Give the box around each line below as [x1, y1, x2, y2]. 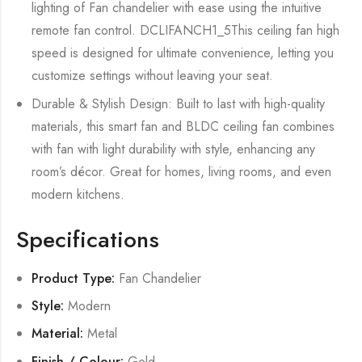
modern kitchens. [32, 184, 125, 204]
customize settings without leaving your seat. [32, 66, 274, 86]
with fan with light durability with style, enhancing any [32, 139, 316, 158]
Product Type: [32, 268, 116, 288]
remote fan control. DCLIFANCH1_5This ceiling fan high [32, 21, 340, 40]
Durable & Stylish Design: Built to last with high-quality [32, 94, 326, 113]
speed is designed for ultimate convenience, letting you [32, 44, 335, 63]
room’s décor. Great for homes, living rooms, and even [32, 162, 332, 181]
